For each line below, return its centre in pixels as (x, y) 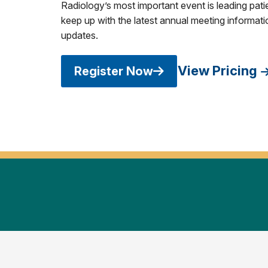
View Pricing (217, 71)
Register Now (114, 71)
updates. (80, 35)
